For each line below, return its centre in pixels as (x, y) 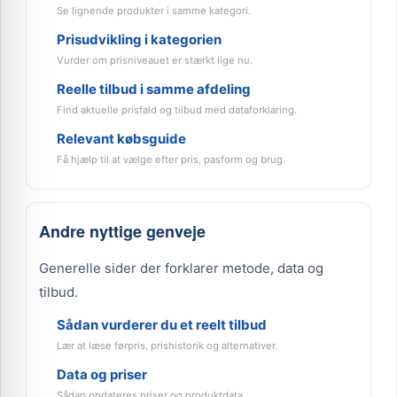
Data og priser (102, 374)
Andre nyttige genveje (122, 231)
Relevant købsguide (121, 139)
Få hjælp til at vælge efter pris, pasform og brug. (171, 160)
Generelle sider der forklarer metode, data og (181, 268)
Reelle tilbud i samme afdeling (154, 89)
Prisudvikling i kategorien (139, 39)
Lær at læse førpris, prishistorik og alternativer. (167, 346)
